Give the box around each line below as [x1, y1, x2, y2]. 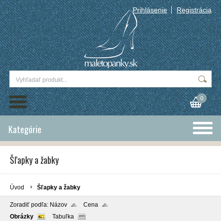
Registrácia [177, 6, 212, 14]
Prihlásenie [133, 6, 167, 14]
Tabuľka [52, 213, 74, 220]
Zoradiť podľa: [10, 201, 50, 208]
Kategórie [8, 123, 41, 136]
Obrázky [10, 213, 34, 220]
